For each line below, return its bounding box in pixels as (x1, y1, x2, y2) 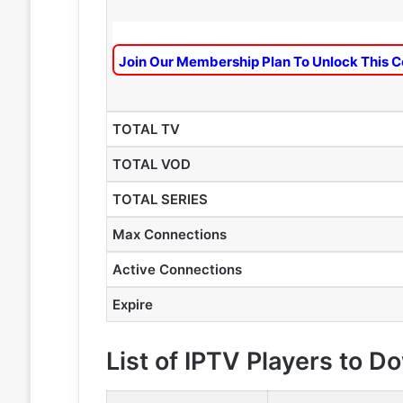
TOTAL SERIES (112, 191, 208, 208)
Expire (112, 296, 153, 313)
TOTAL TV (112, 121, 180, 138)
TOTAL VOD (112, 156, 191, 173)
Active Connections (112, 261, 242, 278)
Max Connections (112, 226, 227, 243)
